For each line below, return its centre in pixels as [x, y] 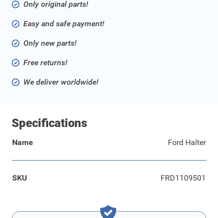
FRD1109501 [183, 178]
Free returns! [45, 63]
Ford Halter [187, 143]
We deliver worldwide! [61, 82]
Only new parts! [50, 43]
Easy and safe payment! [64, 24]
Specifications [49, 123]
